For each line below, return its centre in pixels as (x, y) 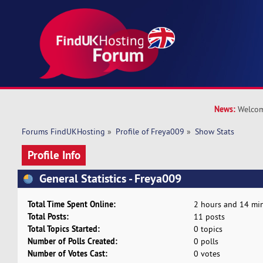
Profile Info (54, 155)
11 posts (209, 217)
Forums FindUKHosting (63, 132)
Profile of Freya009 (150, 132)
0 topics (208, 229)
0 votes (207, 254)
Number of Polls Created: (73, 241)
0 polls (206, 242)
